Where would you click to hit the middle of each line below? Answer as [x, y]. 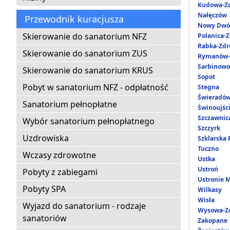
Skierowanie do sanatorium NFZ [85, 37]
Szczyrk [209, 128]
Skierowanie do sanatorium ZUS [85, 54]
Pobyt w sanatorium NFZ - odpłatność [95, 88]
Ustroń [208, 169]
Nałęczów [212, 15]
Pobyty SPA [44, 189]
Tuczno [208, 149]
